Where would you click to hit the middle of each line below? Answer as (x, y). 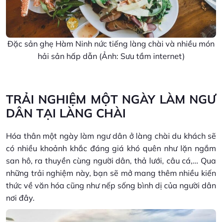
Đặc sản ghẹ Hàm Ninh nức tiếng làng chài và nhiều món (111, 43)
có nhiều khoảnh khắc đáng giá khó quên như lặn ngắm (111, 148)
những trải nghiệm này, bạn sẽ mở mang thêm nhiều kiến (111, 173)
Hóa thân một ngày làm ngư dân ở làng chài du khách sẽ (111, 136)
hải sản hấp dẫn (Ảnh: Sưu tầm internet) (111, 56)
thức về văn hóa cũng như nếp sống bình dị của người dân (111, 185)
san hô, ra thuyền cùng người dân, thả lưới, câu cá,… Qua (111, 160)
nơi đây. (20, 197)
